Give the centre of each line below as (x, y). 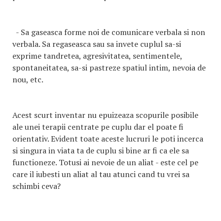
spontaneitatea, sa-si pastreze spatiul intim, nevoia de (109, 68)
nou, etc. (28, 79)
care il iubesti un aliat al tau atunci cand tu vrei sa (101, 174)
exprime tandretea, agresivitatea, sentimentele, (97, 56)
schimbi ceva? (37, 186)
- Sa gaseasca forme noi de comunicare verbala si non (109, 32)
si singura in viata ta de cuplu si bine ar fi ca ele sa (101, 150)
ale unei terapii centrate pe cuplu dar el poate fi (98, 127)
